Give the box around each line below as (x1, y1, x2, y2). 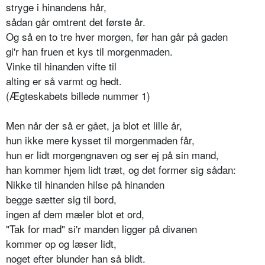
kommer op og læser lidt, (6, 235, 117, 251)
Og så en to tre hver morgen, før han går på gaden (6, 28, 228, 44)
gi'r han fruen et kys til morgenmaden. (6, 43, 173, 59)
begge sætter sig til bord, (6, 191, 117, 206)
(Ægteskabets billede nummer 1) (6, 88, 150, 103)
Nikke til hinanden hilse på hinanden (6, 176, 164, 192)
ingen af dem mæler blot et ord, (6, 206, 144, 221)
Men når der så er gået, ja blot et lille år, (6, 117, 182, 132)
